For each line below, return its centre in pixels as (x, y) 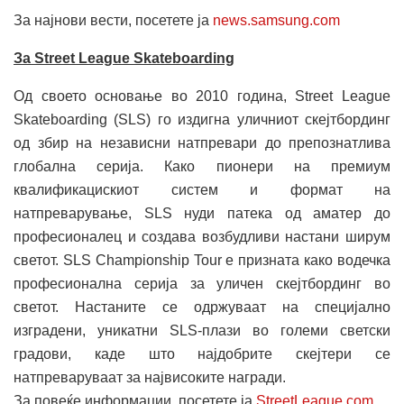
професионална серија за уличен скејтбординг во (202, 284)
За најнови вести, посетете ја (113, 21)
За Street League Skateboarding (124, 59)
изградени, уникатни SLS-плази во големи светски (202, 331)
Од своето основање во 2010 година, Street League (202, 96)
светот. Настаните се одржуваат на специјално (202, 308)
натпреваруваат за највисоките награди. (150, 378)
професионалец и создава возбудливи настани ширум (202, 237)
